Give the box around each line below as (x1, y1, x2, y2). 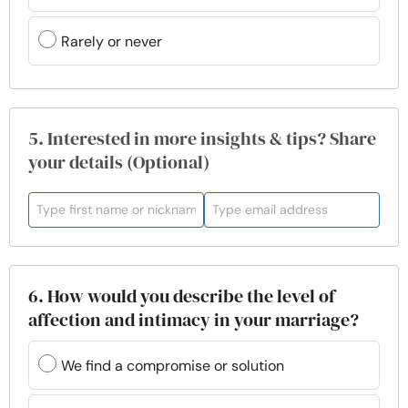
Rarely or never (61, 31, 162, 51)
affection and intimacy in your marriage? (28, 307, 359, 332)
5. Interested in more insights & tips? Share (28, 126, 376, 151)
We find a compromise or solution (61, 355, 284, 375)
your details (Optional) (28, 149, 209, 175)
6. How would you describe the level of (28, 283, 335, 309)
